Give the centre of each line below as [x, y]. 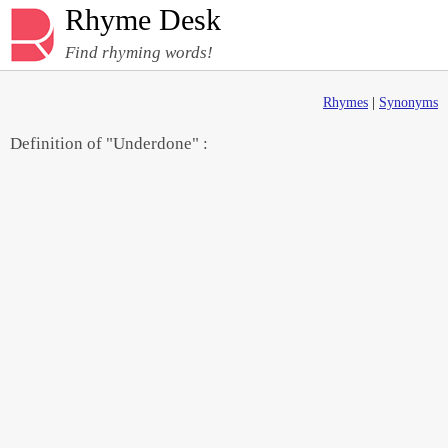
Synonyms [408, 102]
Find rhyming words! [139, 52]
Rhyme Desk [143, 19]
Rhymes [345, 102]
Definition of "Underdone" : [109, 143]
